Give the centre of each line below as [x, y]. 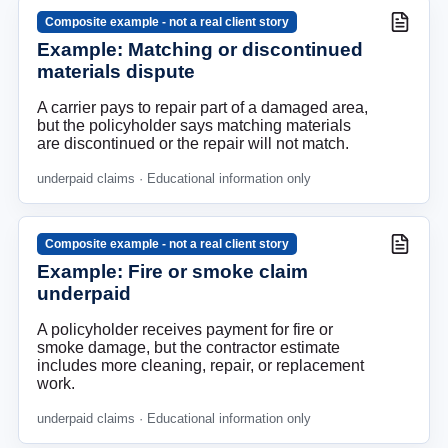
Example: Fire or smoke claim [172, 272]
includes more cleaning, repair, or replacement [200, 366]
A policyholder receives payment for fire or [185, 330]
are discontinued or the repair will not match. [193, 144]
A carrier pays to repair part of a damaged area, [202, 108]
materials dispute [116, 72]
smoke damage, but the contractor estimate [188, 348]
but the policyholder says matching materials [194, 126]
